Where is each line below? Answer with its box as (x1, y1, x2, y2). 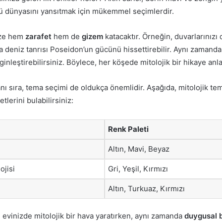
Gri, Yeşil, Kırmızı (108, 164, 168, 173)
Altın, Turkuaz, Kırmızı (108, 183, 185, 193)
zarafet (25, 31, 52, 41)
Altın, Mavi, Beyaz (108, 144, 169, 154)
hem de (52, 31, 82, 41)
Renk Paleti (108, 124, 149, 134)
